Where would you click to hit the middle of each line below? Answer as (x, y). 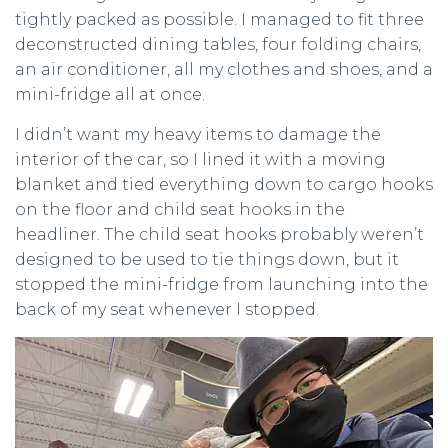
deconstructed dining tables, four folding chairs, (218, 44)
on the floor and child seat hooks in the (180, 209)
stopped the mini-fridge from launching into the (221, 284)
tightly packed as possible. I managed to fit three (219, 19)
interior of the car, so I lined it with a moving (200, 159)
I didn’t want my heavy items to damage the (198, 134)
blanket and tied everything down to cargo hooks (224, 184)
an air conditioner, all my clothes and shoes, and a (224, 69)
